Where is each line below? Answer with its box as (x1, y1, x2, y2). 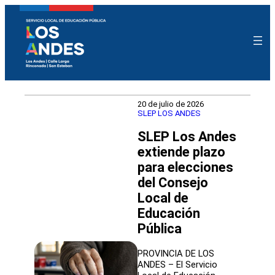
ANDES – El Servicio (137, 258, 217, 270)
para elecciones (137, 160, 233, 176)
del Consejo (137, 175, 208, 191)
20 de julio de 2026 (137, 99, 204, 109)
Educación (137, 206, 200, 222)
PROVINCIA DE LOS (137, 247, 214, 259)
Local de (137, 190, 188, 206)
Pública (137, 221, 182, 237)
